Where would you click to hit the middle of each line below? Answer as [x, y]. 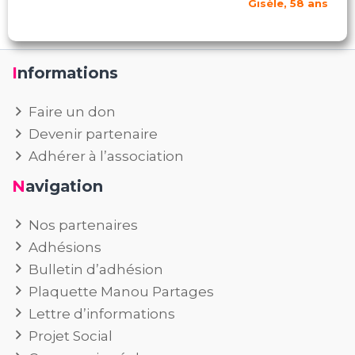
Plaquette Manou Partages [122, 291]
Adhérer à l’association [107, 156]
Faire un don [73, 111]
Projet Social [71, 336]
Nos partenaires [84, 225]
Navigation [64, 186]
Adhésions [65, 247]
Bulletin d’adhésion [96, 269]
